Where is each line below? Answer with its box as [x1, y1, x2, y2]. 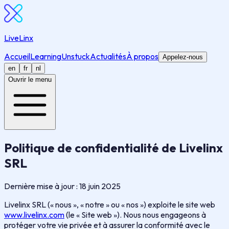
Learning [30, 51, 61, 61]
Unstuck [61, 51, 90, 61]
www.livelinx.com [4, 209, 64, 220]
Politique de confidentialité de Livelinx [4, 140, 223, 155]
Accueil [4, 51, 30, 61]
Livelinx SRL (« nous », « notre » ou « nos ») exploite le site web [4, 199, 215, 210]
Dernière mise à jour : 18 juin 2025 [4, 180, 121, 191]
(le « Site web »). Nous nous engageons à [66, 209, 206, 220]
